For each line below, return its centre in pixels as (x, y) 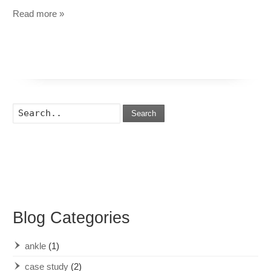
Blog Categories (72, 217)
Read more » (39, 13)
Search (144, 113)
